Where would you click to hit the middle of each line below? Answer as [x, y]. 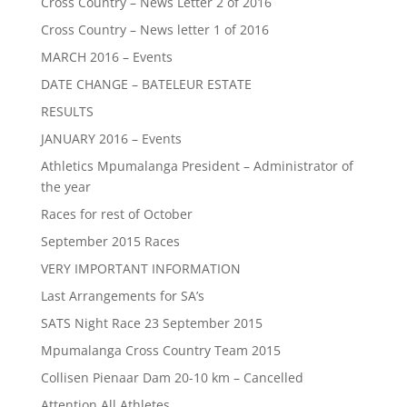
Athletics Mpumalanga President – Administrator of [197, 166]
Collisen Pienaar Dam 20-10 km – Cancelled [172, 377]
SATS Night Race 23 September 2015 [151, 323]
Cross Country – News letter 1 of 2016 [154, 30]
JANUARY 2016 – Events [111, 139]
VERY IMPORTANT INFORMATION [140, 268]
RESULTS [67, 111]
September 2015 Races [110, 241]
